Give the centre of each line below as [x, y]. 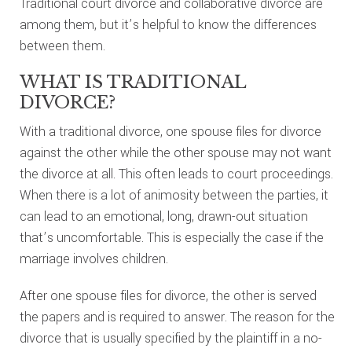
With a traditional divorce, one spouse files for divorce [170, 132]
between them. [62, 46]
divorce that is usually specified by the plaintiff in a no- [170, 338]
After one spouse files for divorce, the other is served [168, 296]
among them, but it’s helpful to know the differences [168, 25]
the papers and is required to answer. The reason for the [177, 317]
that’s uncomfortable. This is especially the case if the [171, 238]
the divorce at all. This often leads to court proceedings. [176, 174]
